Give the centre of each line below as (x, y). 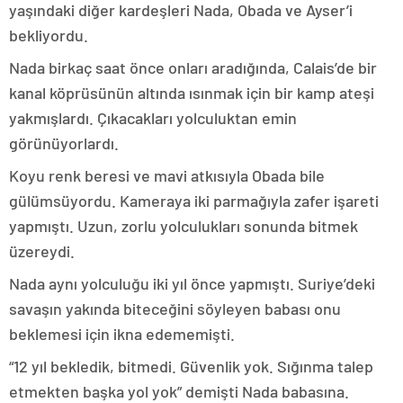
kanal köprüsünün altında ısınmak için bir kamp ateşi (192, 93)
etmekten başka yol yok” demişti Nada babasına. (179, 391)
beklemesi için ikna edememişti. (122, 334)
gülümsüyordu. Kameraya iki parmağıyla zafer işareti (194, 201)
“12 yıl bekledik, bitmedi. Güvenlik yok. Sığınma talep (191, 366)
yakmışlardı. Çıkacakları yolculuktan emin (153, 118)
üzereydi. (42, 251)
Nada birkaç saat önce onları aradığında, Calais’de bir (193, 67)
